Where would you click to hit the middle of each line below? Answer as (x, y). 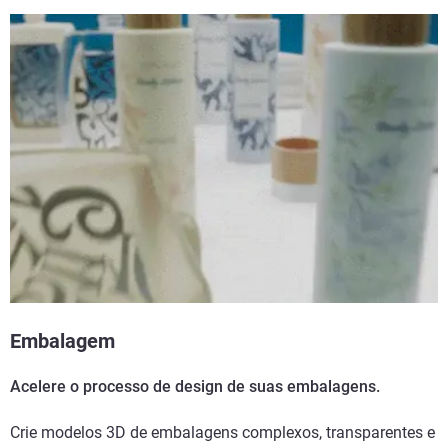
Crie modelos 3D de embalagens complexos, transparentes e (222, 433)
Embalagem (62, 341)
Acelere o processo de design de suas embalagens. (195, 387)
